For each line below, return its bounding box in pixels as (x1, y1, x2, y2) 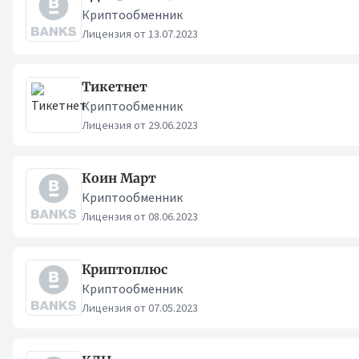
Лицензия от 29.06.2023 (82, 118, 198, 132)
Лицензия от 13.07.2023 (82, 26, 198, 41)
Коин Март (82, 170, 156, 186)
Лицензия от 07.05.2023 (82, 301, 198, 315)
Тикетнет (82, 79, 147, 95)
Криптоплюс (82, 261, 167, 277)
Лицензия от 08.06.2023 (82, 209, 198, 224)
